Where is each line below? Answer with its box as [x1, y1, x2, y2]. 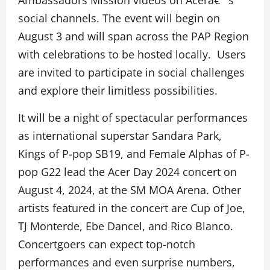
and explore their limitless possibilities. [18, 83, 218, 98]
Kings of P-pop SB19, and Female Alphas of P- [18, 146, 250, 162]
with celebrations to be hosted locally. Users [18, 47, 246, 62]
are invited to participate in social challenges [18, 65, 245, 80]
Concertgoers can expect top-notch [18, 237, 195, 252]
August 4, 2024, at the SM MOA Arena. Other [18, 183, 241, 198]
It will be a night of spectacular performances [18, 110, 248, 125]
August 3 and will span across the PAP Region [18, 29, 249, 44]
